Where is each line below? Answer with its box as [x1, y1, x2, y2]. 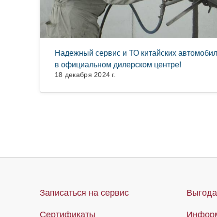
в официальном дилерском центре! [55, 61, 181, 69]
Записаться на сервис [40, 188, 129, 198]
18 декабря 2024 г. [55, 71, 116, 79]
